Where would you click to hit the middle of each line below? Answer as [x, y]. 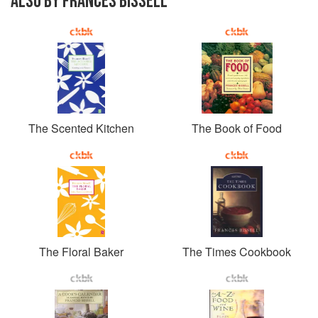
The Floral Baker [81, 251]
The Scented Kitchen [81, 128]
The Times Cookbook [237, 251]
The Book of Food [237, 128]
